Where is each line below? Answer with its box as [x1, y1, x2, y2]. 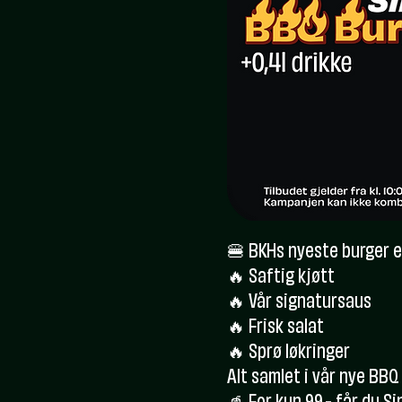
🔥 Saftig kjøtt [227, 269, 335, 287]
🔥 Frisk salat [227, 319, 324, 337]
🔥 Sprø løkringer [227, 345, 350, 363]
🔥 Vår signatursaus [227, 294, 371, 312]
